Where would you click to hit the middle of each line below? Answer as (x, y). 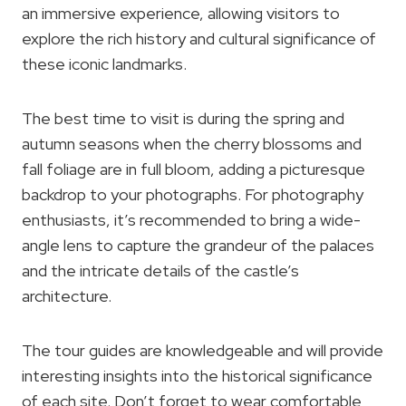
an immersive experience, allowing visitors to (181, 14)
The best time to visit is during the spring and (183, 119)
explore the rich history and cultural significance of (199, 39)
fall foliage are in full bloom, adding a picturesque (193, 169)
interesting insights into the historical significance (197, 376)
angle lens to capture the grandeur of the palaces (198, 246)
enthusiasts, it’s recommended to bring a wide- (191, 220)
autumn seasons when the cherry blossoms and (192, 144)
